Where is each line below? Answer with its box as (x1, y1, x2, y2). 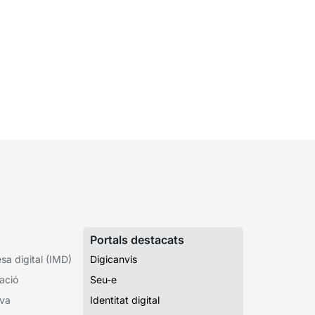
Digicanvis (90, 252, 137, 265)
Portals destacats (90, 232, 184, 247)
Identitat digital (90, 293, 160, 306)
